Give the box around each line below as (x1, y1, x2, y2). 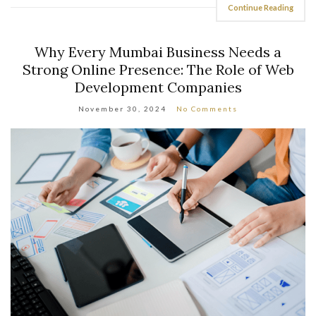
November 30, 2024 (78, 104, 166, 114)
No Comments (176, 104, 238, 114)
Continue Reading (228, 3, 293, 13)
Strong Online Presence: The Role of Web (22, 61, 294, 79)
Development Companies (74, 78, 242, 97)
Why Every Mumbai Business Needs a (35, 43, 281, 61)
